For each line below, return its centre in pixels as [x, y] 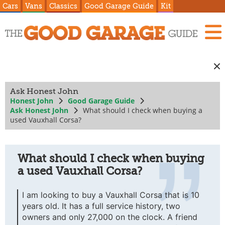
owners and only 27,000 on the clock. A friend [110, 217]
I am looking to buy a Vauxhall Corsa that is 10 [111, 195]
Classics [63, 6]
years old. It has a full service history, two [101, 206]
